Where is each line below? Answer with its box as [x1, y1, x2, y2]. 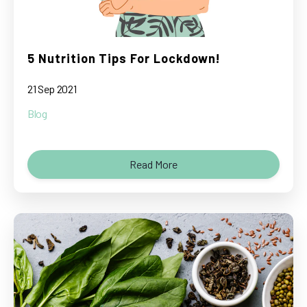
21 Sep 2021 [27, 82, 77, 96]
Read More [130, 158, 177, 171]
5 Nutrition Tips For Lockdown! [27, 50, 220, 66]
